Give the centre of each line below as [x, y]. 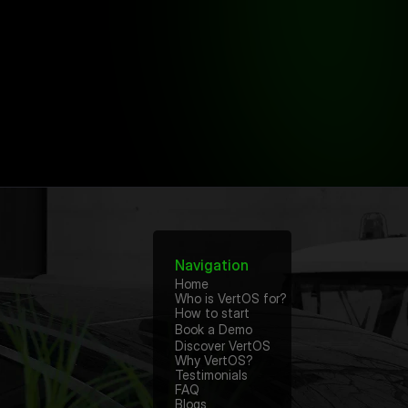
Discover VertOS [223, 346]
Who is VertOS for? [231, 298]
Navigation [212, 265]
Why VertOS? [214, 360]
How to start [212, 313]
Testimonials [211, 375]
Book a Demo [214, 329]
